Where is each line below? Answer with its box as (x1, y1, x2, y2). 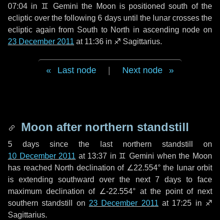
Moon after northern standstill (18, 120, 189, 134)
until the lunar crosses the (121, 14, 213, 22)
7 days (155, 175, 181, 184)
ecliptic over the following (8, 14, 98, 22)
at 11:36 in (74, 37, 114, 46)
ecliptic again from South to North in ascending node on (8, 26, 212, 34)
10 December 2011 (8, 152, 76, 160)
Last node (57, 65, 96, 75)
